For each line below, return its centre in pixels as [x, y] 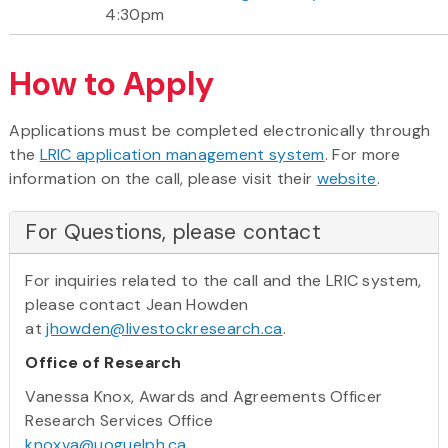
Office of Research [103, 362]
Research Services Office [119, 420]
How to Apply [112, 83]
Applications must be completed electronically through [220, 130]
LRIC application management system [182, 154]
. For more [362, 154]
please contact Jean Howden [137, 304]
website [346, 178]
